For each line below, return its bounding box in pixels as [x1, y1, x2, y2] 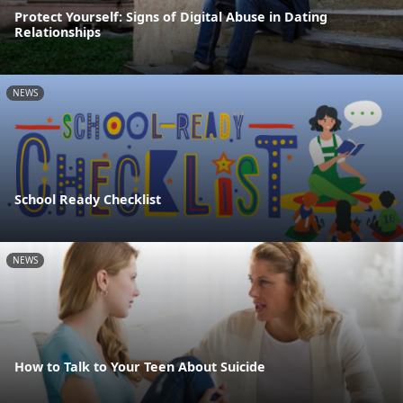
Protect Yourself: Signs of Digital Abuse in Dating [14, 7, 327, 25]
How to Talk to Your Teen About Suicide [14, 358, 265, 376]
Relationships [14, 22, 101, 40]
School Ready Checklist [14, 191, 161, 209]
